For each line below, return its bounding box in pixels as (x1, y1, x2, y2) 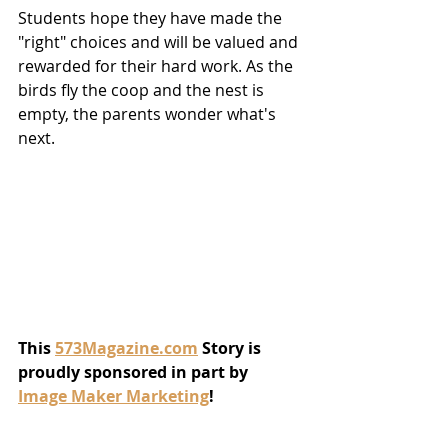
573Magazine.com (55, 337, 198, 360)
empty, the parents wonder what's (18, 103, 280, 126)
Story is (198, 337, 265, 360)
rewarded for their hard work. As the (18, 55, 297, 78)
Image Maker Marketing (18, 385, 209, 408)
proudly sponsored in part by (18, 361, 252, 384)
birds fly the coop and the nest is (18, 79, 268, 102)
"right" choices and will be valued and (18, 31, 302, 54)
